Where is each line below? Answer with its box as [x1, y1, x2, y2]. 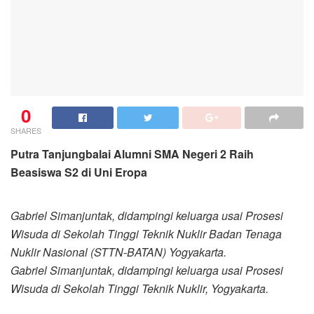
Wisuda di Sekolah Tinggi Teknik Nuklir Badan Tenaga [11, 225, 282, 242]
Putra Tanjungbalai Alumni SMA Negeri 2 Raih [11, 145, 254, 162]
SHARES [11, 124, 41, 136]
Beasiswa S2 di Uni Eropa [11, 163, 147, 180]
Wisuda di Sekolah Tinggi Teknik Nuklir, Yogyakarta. [11, 280, 268, 296]
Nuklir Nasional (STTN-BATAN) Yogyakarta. [11, 243, 226, 260]
